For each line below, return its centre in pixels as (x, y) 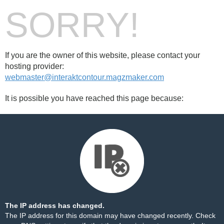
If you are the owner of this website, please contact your (102, 55)
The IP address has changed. (55, 205)
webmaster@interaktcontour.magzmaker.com (84, 77)
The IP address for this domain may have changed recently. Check (110, 215)
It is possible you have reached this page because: (94, 98)
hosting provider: (34, 66)
